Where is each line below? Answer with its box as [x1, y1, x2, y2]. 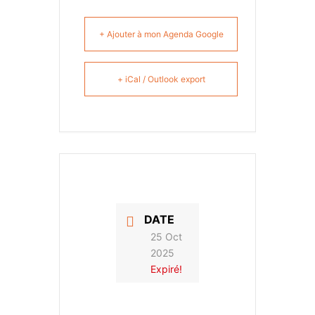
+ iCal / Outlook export [117, 74, 205, 84]
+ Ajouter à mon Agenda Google [98, 29, 224, 39]
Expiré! [150, 262, 182, 275]
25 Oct [150, 230, 182, 243]
